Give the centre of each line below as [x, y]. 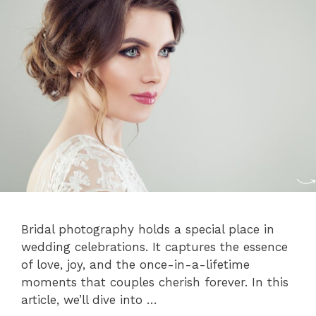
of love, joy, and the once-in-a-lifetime [135, 264]
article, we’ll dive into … [89, 299]
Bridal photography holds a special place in [148, 229]
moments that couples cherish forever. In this [155, 282]
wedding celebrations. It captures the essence [154, 247]
